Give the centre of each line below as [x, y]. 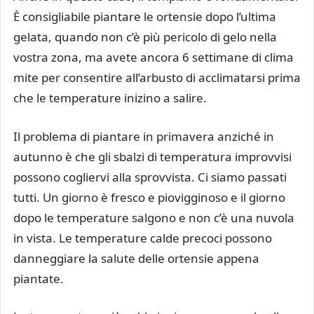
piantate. [39, 278]
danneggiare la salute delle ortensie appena [136, 258]
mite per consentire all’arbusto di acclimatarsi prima [157, 78]
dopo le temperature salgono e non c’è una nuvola [154, 217]
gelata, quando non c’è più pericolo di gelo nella [145, 37]
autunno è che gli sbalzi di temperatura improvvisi [152, 156]
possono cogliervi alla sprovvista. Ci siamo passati [150, 177]
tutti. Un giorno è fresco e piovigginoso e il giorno [149, 197]
